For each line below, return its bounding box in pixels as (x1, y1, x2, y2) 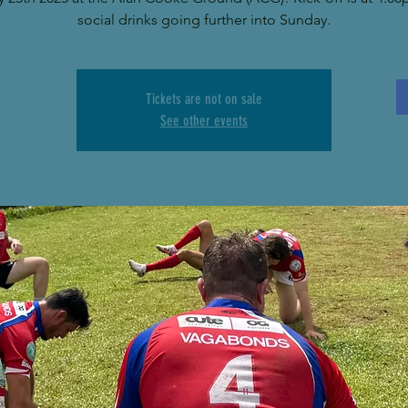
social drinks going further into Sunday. (77, 10, 331, 28)
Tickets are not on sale (146, 89, 262, 107)
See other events (160, 111, 248, 129)
